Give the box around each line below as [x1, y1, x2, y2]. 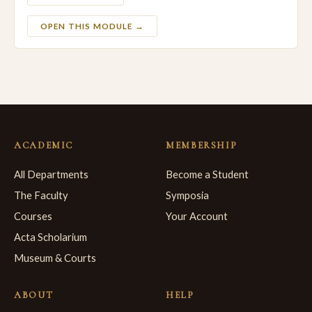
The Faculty [14, 189, 68, 201]
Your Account [166, 210, 228, 222]
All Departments [14, 168, 88, 180]
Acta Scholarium [14, 231, 87, 243]
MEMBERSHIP [166, 139, 237, 151]
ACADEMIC [14, 139, 74, 151]
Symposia [166, 189, 209, 201]
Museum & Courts [14, 251, 96, 264]
